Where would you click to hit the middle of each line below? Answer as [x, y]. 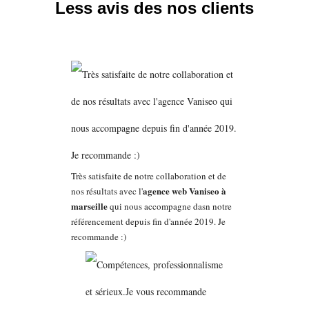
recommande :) [98, 236]
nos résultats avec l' [107, 191]
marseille [89, 206]
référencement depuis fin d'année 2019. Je [148, 221]
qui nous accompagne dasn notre [169, 206]
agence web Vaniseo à [184, 190]
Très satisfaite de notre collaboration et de [148, 176]
